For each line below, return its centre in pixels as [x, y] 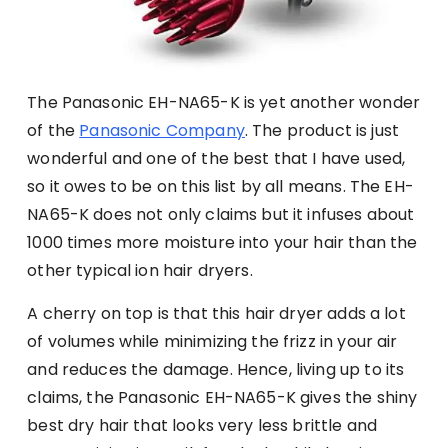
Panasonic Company [162, 130]
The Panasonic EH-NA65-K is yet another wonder [223, 102]
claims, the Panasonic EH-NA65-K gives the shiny [222, 397]
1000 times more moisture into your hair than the [222, 242]
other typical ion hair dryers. [140, 270]
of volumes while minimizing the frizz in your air [212, 341]
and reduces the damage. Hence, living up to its [216, 369]
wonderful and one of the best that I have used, [216, 158]
